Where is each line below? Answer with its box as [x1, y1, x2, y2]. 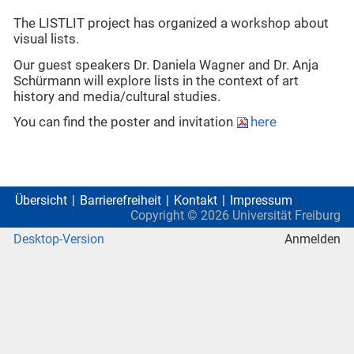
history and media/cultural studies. [13, 88, 220, 104]
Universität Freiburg [229, 207, 341, 223]
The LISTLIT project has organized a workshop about [13, 16, 329, 32]
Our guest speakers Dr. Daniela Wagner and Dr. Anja [13, 57, 318, 73]
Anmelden [284, 231, 341, 247]
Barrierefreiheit [80, 192, 161, 208]
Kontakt [174, 192, 217, 208]
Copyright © [130, 207, 201, 223]
